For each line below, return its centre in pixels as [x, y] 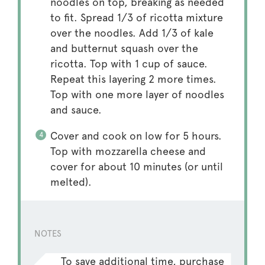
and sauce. [76, 110]
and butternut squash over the [124, 49]
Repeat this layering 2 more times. [133, 79]
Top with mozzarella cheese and [128, 151]
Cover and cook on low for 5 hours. [136, 136]
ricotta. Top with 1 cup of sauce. [129, 64]
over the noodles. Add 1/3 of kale [132, 33]
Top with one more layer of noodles [137, 95]
